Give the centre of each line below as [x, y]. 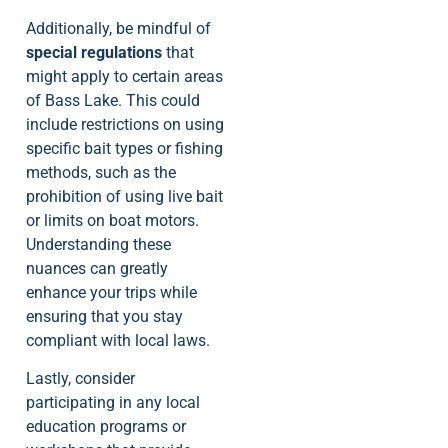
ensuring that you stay [104, 316]
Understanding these [98, 244]
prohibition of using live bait [124, 196]
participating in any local [113, 403]
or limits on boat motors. [112, 220]
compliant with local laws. [118, 340]
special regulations [94, 52]
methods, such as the [101, 172]
